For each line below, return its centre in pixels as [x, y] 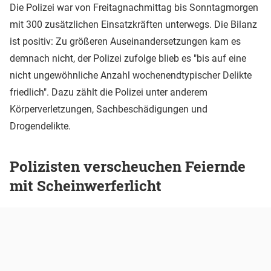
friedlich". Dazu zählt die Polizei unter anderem [109, 92]
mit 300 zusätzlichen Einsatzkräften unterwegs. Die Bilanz [133, 24]
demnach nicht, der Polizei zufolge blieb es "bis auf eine [128, 58]
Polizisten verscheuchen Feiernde [128, 166]
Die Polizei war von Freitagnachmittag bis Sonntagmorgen [134, 7]
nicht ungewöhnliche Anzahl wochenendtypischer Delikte [131, 75]
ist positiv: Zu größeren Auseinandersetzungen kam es [125, 41]
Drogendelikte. [40, 126]
